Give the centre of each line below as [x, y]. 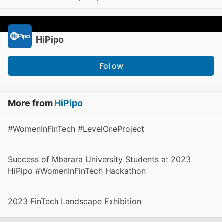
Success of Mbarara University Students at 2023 [99, 159]
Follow [111, 66]
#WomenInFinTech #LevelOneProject [76, 129]
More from [31, 103]
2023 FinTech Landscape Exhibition [75, 201]
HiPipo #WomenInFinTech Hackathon [77, 171]
